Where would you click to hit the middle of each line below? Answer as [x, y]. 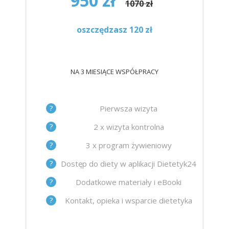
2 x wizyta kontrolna [129, 127]
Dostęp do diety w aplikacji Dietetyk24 [129, 163]
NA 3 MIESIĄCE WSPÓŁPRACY [114, 72]
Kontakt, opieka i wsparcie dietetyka [129, 200]
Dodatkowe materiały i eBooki [129, 182]
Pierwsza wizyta [129, 108]
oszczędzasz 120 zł [114, 30]
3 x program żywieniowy [129, 145]
